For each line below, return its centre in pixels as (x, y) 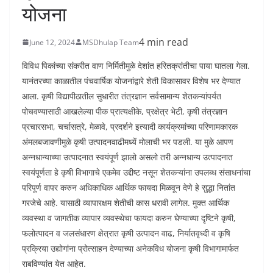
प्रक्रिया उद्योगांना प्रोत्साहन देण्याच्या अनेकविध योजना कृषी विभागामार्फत (130, 249)
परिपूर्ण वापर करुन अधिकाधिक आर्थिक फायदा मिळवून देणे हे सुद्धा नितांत (129, 188)
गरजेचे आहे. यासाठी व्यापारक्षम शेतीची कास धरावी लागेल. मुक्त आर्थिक (126, 203)
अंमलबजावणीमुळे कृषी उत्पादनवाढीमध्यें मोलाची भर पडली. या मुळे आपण (128, 142)
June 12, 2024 (52, 42)
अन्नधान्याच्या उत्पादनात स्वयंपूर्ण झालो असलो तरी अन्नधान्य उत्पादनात (127, 157)
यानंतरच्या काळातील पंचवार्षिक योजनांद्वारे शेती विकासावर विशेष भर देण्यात (131, 81)
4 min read (164, 42)
